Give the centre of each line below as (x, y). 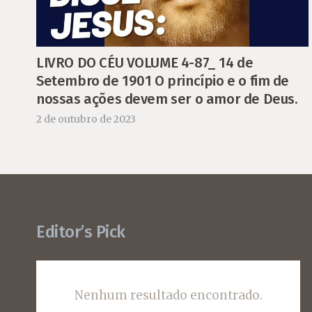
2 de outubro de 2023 (86, 119)
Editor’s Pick (81, 232)
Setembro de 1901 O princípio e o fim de (163, 80)
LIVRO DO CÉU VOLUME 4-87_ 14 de (145, 62)
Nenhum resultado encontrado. (168, 295)
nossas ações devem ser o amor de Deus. (167, 99)
